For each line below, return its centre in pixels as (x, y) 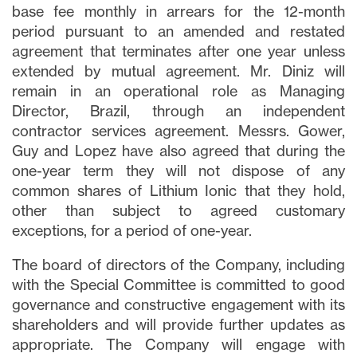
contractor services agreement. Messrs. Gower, (178, 131)
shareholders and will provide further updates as (178, 324)
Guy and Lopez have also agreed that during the (178, 151)
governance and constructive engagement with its (178, 304)
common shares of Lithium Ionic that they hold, (178, 190)
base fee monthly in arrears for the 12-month (178, 11)
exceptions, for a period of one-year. (132, 230)
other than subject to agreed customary (178, 210)
